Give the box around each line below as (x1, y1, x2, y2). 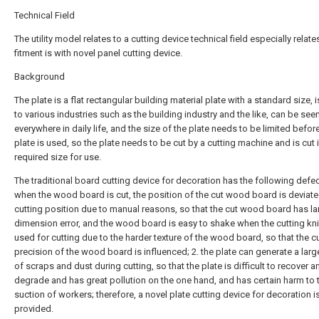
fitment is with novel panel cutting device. (14, 48, 182, 58)
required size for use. (14, 152, 101, 162)
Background (14, 71, 65, 82)
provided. (14, 303, 53, 314)
